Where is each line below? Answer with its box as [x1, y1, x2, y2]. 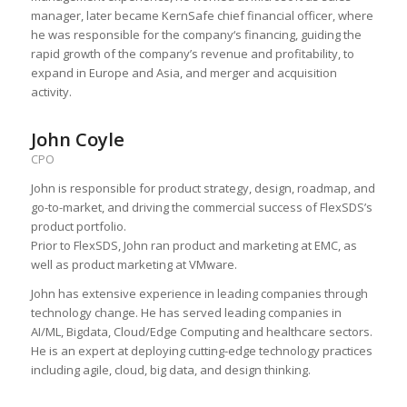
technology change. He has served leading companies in [30, 303, 342, 321]
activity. [30, 83, 72, 100]
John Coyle [30, 125, 124, 152]
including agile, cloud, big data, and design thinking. [30, 361, 311, 378]
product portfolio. [30, 217, 126, 234]
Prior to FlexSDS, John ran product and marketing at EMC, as [30, 236, 357, 253]
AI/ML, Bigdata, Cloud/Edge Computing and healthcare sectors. [30, 323, 372, 340]
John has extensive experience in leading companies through [30, 284, 368, 302]
